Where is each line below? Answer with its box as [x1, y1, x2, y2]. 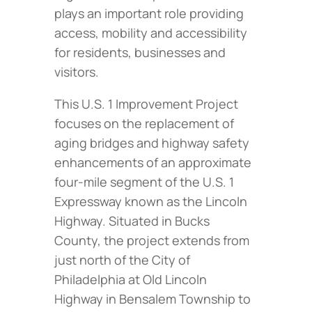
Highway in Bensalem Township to [54, 290, 251, 307]
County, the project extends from [54, 231, 249, 249]
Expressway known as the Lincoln [54, 192, 247, 210]
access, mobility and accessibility [54, 24, 247, 41]
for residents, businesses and [54, 43, 226, 61]
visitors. [54, 63, 99, 80]
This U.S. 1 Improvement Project [54, 95, 238, 112]
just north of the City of [54, 251, 190, 268]
